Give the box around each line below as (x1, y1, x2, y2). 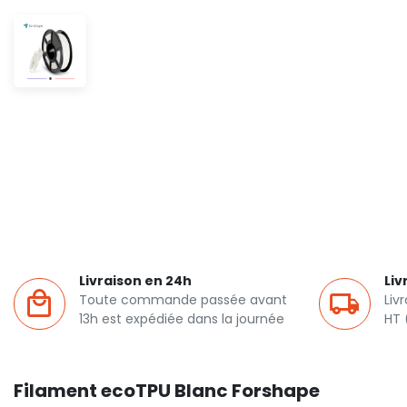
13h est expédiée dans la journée (79, 310, 284, 328)
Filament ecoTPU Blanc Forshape (14, 378, 320, 403)
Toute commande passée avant (79, 291, 287, 309)
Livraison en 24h (79, 272, 192, 290)
